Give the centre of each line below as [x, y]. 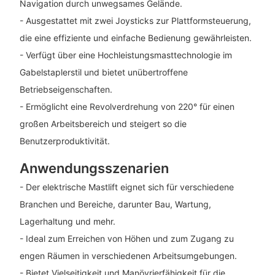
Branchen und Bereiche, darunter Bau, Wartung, [115, 204]
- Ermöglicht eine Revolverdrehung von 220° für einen [127, 107]
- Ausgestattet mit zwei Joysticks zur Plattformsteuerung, [135, 21]
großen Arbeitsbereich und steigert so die [103, 124]
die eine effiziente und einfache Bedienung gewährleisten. [135, 38]
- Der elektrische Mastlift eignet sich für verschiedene [126, 187]
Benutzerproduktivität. [64, 141]
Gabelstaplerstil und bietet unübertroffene [103, 72]
